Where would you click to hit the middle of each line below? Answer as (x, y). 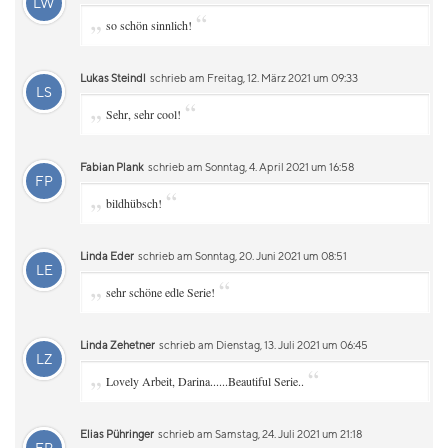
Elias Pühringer (117, 433)
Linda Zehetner (117, 344)
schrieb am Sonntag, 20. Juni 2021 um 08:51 (241, 255)
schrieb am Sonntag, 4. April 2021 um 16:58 (250, 166)
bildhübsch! (134, 203)
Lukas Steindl (113, 77)
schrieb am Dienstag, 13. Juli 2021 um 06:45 (262, 344)
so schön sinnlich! (149, 25)
